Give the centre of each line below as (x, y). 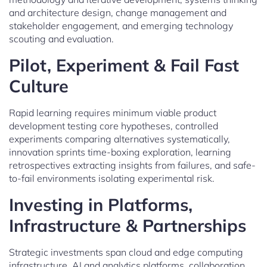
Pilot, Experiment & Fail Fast (124, 65)
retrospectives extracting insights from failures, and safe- (132, 165)
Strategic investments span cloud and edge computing (126, 252)
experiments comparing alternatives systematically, (119, 139)
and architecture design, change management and (118, 12)
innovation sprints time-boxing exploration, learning (120, 152)
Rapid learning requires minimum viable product (113, 112)
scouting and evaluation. (61, 38)
